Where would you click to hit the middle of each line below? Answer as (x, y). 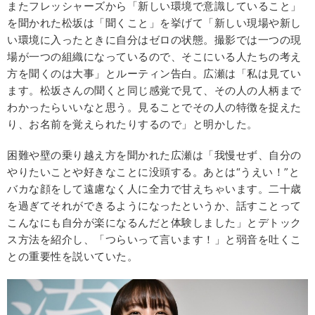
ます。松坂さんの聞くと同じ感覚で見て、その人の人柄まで (154, 91)
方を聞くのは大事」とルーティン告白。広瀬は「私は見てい (154, 74)
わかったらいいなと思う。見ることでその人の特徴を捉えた (154, 108)
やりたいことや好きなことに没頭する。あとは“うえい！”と (153, 172)
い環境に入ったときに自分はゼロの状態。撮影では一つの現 (154, 40)
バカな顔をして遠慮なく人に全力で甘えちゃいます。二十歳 (154, 189)
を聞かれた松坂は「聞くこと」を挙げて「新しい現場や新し (154, 23)
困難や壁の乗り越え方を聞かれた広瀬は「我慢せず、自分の (154, 155)
